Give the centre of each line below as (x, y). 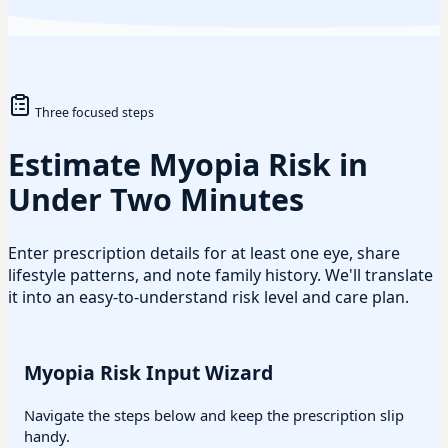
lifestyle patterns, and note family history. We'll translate (220, 275)
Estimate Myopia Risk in (188, 165)
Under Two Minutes (156, 200)
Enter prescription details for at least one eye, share (204, 253)
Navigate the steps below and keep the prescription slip (214, 415)
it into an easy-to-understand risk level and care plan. (208, 297)
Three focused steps (94, 112)
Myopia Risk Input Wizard (148, 372)
